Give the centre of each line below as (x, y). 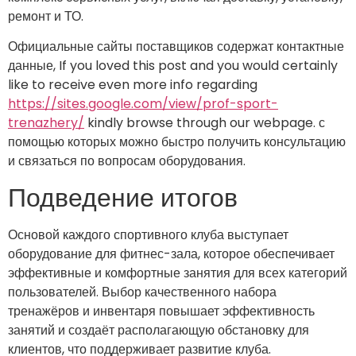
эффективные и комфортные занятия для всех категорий (178, 273)
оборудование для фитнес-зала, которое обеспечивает (171, 253)
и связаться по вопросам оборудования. (127, 161)
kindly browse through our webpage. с (205, 123)
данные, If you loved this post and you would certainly (173, 66)
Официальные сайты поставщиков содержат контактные (176, 47)
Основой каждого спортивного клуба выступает (148, 234)
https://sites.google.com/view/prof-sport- (143, 104)
